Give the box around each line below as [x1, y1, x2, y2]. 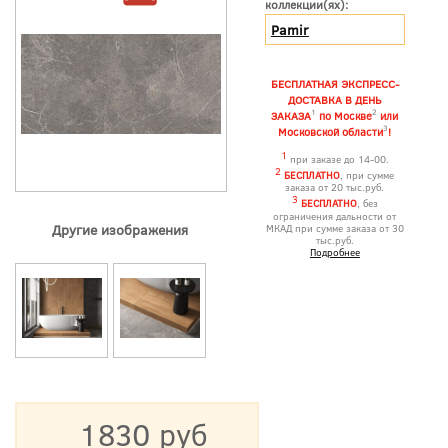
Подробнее [309, 244, 360, 259]
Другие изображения [52, 220, 188, 240]
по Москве [316, 107, 373, 123]
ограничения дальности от [273, 208, 397, 223]
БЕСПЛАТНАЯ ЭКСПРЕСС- [270, 75, 399, 91]
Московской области [278, 123, 384, 139]
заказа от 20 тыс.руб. [285, 180, 385, 195]
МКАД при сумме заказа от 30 [265, 220, 404, 235]
